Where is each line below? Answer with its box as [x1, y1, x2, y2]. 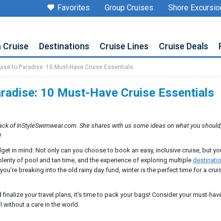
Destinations [39, 41, 89, 51]
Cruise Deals [159, 41, 208, 51]
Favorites [57, 3, 90, 12]
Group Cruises [105, 3, 153, 12]
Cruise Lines [100, 41, 148, 51]
